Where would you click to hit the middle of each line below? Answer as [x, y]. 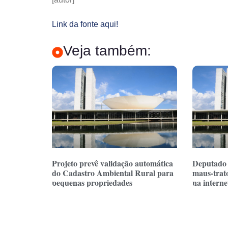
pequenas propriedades [92, 183]
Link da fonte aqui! [85, 24]
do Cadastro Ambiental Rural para [113, 173]
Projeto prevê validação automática [112, 163]
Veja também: [107, 50]
